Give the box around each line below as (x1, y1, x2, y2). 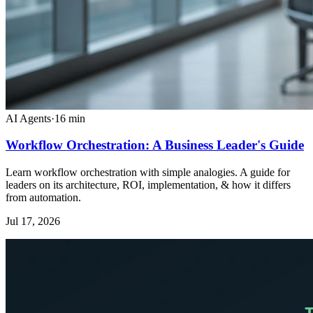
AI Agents (6, 112, 51, 124)
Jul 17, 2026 (6, 215, 60, 228)
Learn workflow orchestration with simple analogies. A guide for (6, 166, 290, 179)
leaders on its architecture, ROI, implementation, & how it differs (6, 179, 291, 191)
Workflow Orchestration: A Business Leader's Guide (6, 138, 304, 153)
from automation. (6, 191, 81, 204)
